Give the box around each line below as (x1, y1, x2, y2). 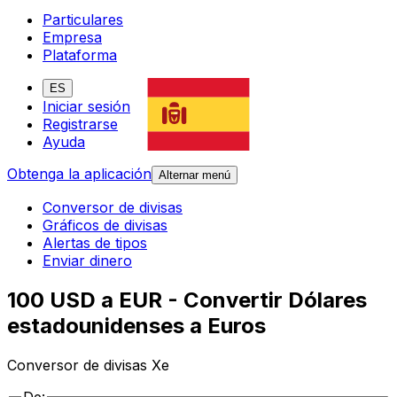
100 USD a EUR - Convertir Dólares (7, 287, 367, 314)
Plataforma (43, 46, 117, 65)
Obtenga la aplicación (7, 165, 152, 183)
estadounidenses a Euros (7, 313, 266, 339)
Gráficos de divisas (43, 216, 167, 235)
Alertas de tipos (43, 234, 147, 253)
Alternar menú (159, 168, 230, 183)
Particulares (43, 11, 123, 29)
